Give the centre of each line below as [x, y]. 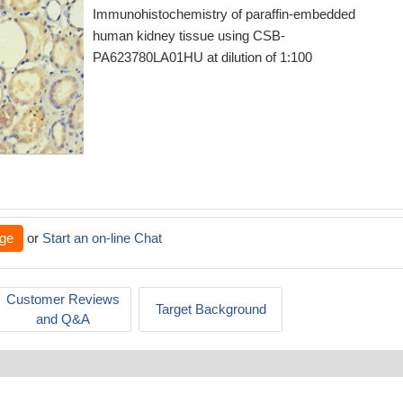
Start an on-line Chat [102, 238]
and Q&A [63, 319]
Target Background [210, 309]
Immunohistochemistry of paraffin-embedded [224, 14]
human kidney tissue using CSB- [189, 36]
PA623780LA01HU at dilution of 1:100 [202, 57]
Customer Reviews [63, 299]
